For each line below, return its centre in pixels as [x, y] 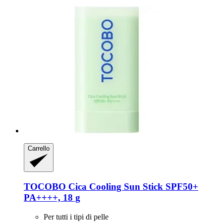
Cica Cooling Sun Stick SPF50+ [132, 187]
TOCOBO [45, 187]
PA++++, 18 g [52, 198]
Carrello [39, 149]
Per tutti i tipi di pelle [76, 217]
